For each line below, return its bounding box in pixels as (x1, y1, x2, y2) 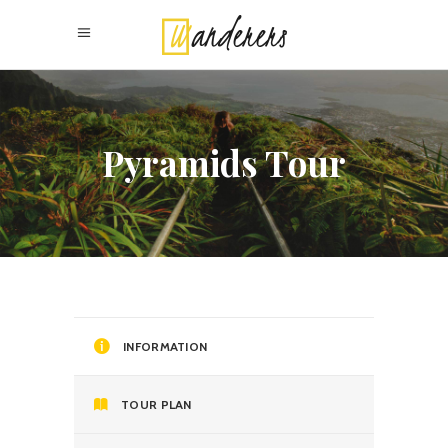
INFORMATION (123, 338, 208, 354)
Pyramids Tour (102, 139, 346, 187)
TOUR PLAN (121, 396, 192, 412)
